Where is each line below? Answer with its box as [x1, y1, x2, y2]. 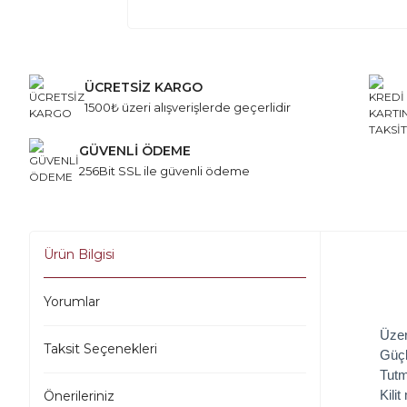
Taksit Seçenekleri [44, 341, 157, 358]
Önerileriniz [44, 388, 114, 405]
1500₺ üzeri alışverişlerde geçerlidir [84, 100, 291, 115]
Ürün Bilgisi [44, 246, 114, 263]
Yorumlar [44, 293, 100, 311]
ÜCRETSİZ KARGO [84, 79, 203, 96]
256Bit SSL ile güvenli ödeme [79, 164, 250, 179]
